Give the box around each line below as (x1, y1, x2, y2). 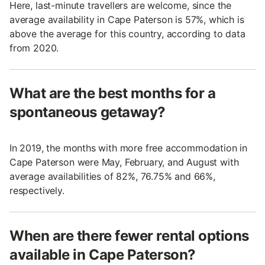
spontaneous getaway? (9, 103, 166, 121)
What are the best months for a (9, 84, 216, 102)
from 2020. (9, 41, 59, 54)
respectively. (9, 184, 64, 196)
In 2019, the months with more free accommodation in (9, 141, 248, 154)
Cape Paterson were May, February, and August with (9, 156, 239, 168)
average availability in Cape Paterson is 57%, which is (9, 13, 244, 25)
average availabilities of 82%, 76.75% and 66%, (9, 170, 215, 182)
